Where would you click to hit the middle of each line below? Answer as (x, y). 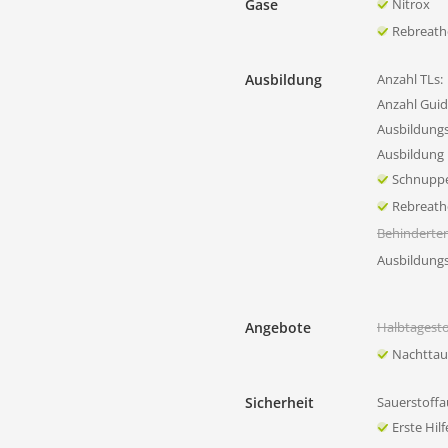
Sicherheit (279, 402)
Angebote (278, 327)
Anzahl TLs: (410, 78)
